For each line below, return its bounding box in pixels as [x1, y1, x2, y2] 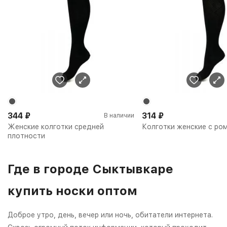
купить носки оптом [8, 183, 137, 198]
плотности [8, 131, 45, 140]
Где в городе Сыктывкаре [8, 161, 173, 176]
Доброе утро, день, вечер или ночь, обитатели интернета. [8, 210, 213, 219]
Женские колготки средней [8, 122, 104, 131]
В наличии [104, 111, 134, 119]
